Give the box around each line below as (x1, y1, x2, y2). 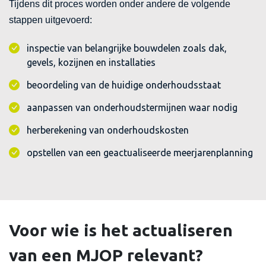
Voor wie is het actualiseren (9, 221, 233, 239)
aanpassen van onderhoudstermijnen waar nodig (27, 102, 237, 113)
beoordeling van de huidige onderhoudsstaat (27, 80, 221, 90)
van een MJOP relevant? (9, 246, 203, 264)
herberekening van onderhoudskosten (27, 125, 189, 135)
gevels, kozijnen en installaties (27, 57, 156, 68)
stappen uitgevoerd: (9, 15, 92, 25)
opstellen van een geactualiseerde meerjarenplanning (27, 147, 253, 158)
